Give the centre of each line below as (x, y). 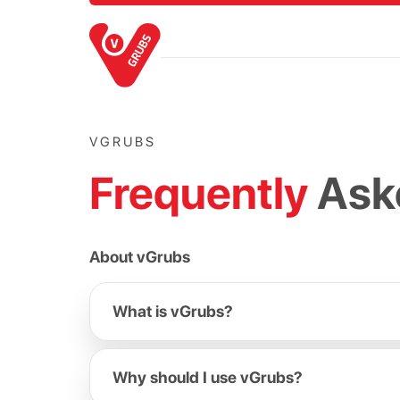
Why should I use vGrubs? (208, 377)
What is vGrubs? (173, 311)
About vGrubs (140, 257)
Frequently (203, 193)
